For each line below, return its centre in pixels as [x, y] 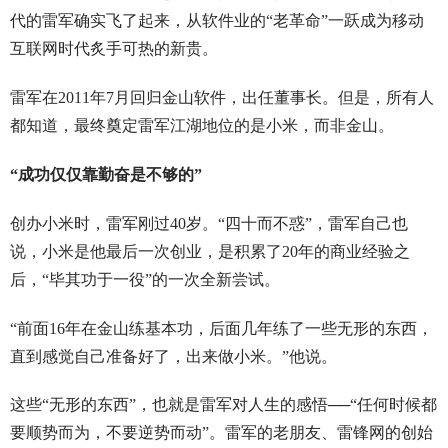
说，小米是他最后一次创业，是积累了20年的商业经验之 [209, 251]
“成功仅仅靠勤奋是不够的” [105, 175]
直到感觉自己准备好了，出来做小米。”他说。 [173, 356]
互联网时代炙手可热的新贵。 [113, 49]
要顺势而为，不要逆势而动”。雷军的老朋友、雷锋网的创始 [221, 433]
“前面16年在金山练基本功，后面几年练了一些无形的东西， [221, 328]
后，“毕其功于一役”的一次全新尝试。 [144, 279]
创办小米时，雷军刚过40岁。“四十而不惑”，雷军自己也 [208, 223]
